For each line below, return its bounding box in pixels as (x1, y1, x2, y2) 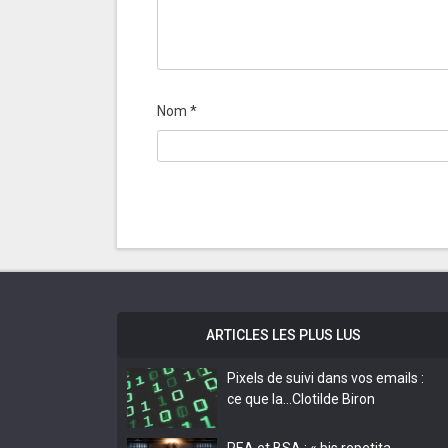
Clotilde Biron (292, 390, 375, 407)
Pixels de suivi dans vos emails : (227, 369, 424, 386)
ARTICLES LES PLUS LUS (206, 326, 361, 343)
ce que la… (227, 390, 292, 407)
